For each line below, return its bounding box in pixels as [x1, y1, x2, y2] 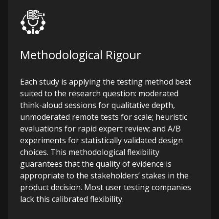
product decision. [20, 182, 82, 193]
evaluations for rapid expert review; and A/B [20, 123, 181, 134]
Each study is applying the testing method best [20, 76, 191, 87]
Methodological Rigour [20, 47, 141, 63]
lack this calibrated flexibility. [20, 194, 124, 204]
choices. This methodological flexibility [20, 147, 159, 157]
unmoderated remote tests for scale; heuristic [20, 111, 187, 122]
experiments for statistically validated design [20, 135, 183, 146]
